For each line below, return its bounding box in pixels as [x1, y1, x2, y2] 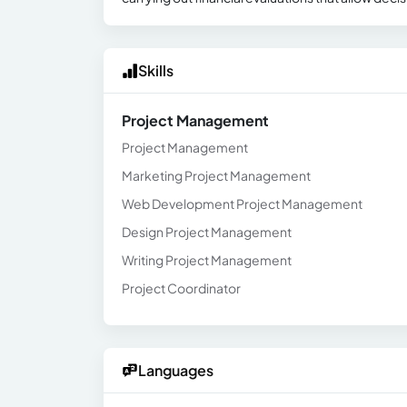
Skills [138, 61, 174, 80]
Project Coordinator [122, 280, 241, 296]
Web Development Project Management [122, 195, 362, 212]
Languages [138, 361, 213, 380]
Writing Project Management [122, 252, 292, 268]
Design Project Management [122, 223, 292, 240]
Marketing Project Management [122, 167, 311, 184]
